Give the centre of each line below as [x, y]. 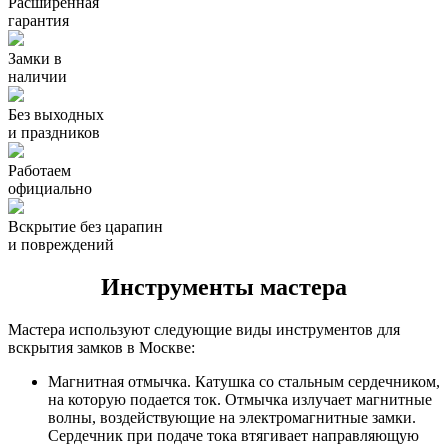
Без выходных [56, 114]
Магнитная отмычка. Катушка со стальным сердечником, [244, 381]
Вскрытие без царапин [85, 226]
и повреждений [61, 244]
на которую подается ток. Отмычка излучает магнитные [240, 399]
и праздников [54, 132]
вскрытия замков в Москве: [101, 347]
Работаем [39, 170]
